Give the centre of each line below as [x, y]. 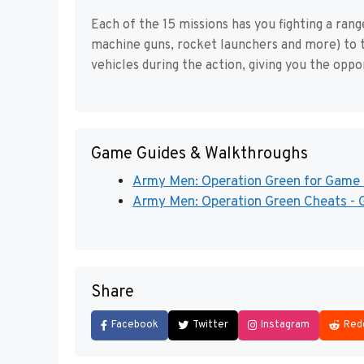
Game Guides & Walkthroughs [199, 155]
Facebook [135, 325]
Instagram [285, 325]
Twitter [210, 325]
